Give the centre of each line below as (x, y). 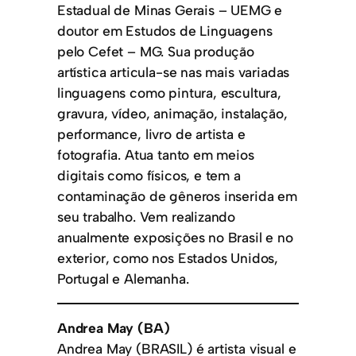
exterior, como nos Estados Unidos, (168, 257)
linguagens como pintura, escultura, (169, 92)
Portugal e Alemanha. (123, 278)
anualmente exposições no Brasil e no (175, 237)
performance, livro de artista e (151, 133)
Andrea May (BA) (114, 328)
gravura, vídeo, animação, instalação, (172, 113)
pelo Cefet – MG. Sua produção (156, 51)
